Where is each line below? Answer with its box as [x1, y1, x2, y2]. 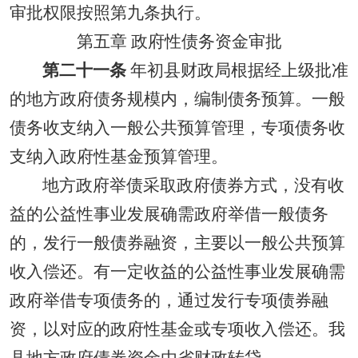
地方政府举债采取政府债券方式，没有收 [42, 176, 344, 195]
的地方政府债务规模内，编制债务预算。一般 [10, 89, 345, 109]
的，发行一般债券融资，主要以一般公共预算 [10, 233, 345, 253]
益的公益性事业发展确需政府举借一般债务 [10, 205, 328, 224]
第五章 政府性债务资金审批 [76, 32, 282, 51]
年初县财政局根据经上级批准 [125, 61, 348, 80]
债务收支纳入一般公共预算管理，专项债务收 [10, 118, 345, 137]
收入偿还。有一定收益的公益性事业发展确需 [10, 262, 345, 281]
